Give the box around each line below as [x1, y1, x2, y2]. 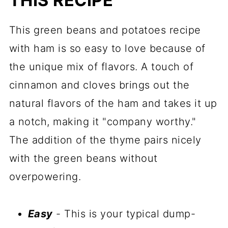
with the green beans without [9, 152, 158, 164]
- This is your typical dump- [52, 207, 196, 220]
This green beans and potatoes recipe [9, 23, 201, 36]
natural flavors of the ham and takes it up [9, 97, 217, 109]
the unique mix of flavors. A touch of [9, 60, 194, 73]
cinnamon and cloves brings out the [9, 78, 190, 91]
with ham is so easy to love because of [9, 42, 206, 54]
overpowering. [9, 170, 81, 183]
